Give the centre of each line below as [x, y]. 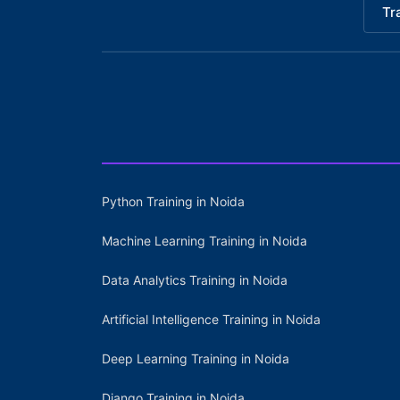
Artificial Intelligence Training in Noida [211, 319]
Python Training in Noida [173, 201]
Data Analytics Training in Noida [195, 280]
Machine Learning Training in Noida [204, 241]
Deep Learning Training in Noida [196, 358]
